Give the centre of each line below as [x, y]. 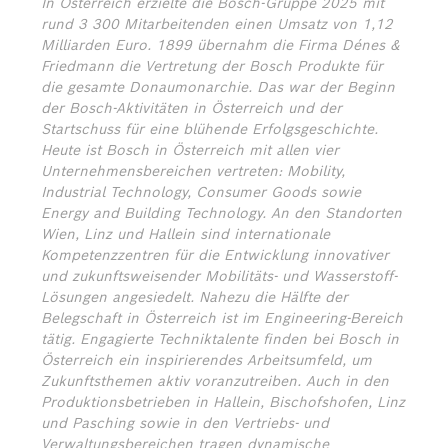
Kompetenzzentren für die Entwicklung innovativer [215, 255]
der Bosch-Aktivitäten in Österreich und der [191, 108]
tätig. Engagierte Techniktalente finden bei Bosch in [220, 339]
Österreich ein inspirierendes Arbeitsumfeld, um [206, 360]
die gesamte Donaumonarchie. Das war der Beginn [218, 87]
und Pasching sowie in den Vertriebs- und [185, 423]
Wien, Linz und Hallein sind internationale [185, 234]
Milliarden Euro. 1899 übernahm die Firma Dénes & [220, 45]
